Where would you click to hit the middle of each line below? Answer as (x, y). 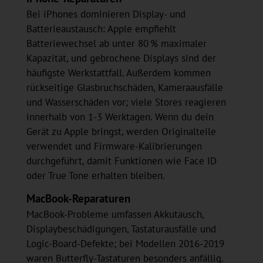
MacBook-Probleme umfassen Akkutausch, (115, 215)
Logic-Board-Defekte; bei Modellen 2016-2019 (125, 244)
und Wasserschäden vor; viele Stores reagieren (126, 102)
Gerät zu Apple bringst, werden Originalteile (121, 132)
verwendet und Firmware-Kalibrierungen (114, 146)
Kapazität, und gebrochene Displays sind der (121, 58)
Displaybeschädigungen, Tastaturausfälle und (121, 229)
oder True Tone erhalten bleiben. (95, 176)
